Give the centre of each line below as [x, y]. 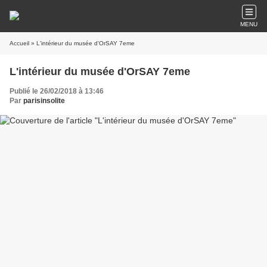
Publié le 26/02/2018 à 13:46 [57, 91]
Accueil [19, 43]
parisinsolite [44, 101]
